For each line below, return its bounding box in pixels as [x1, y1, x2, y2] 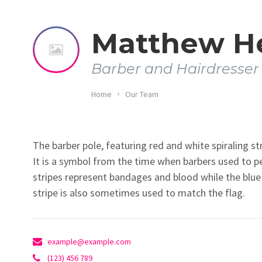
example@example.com [47, 236, 131, 247]
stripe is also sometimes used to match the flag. [32, 186, 245, 199]
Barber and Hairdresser [91, 60, 259, 77]
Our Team [125, 89, 158, 99]
